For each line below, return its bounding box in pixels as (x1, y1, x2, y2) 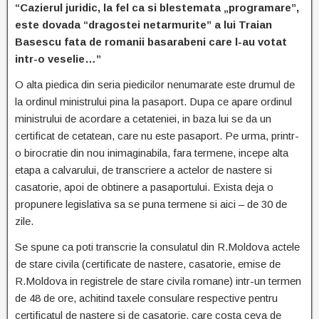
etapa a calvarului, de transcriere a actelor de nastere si (15, 164, 272, 177)
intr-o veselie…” (15, 53, 101, 66)
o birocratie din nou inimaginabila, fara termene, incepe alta (15, 147, 288, 159)
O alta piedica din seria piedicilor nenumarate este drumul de (15, 78, 295, 91)
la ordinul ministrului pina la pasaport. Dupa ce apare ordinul (15, 95, 292, 108)
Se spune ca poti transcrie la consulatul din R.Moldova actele (15, 241, 300, 253)
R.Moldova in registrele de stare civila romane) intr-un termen (15, 275, 301, 288)
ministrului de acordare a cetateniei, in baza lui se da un (15, 113, 271, 125)
